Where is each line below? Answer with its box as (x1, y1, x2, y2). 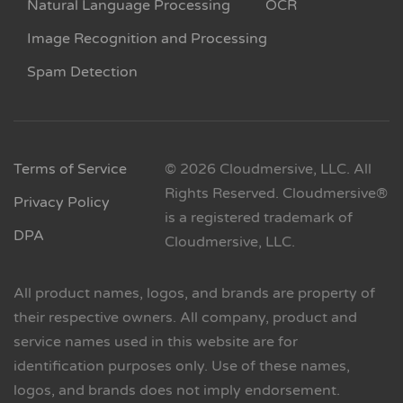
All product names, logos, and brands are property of (13, 284, 375, 303)
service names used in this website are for (13, 333, 298, 352)
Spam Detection (27, 63, 138, 82)
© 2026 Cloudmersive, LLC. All (164, 160, 372, 179)
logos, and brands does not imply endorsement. (13, 381, 340, 400)
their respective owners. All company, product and (13, 309, 357, 327)
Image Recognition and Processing (27, 30, 267, 49)
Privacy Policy (13, 193, 110, 212)
